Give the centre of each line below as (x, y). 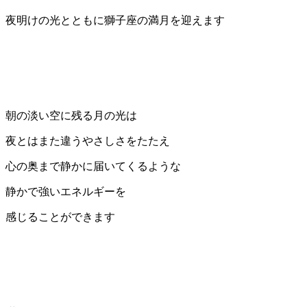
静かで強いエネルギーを (66, 192)
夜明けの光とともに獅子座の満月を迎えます (115, 21)
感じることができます (60, 217)
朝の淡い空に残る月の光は (71, 116)
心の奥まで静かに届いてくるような (93, 167)
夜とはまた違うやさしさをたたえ (88, 141)
